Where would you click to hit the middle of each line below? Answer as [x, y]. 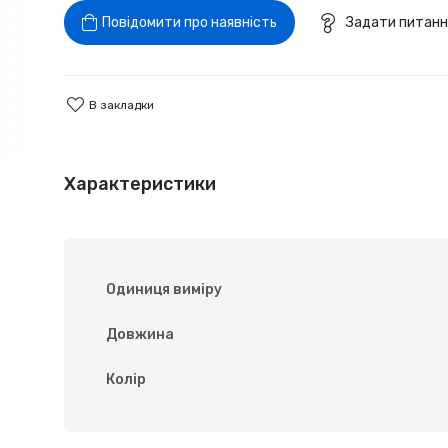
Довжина [139, 334]
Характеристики [139, 184]
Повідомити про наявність [189, 22]
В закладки [121, 104]
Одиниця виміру [163, 289]
